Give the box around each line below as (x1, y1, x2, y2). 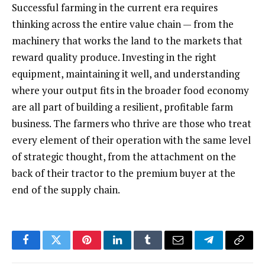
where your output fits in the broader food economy (12, 83, 249, 98)
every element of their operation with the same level (12, 133, 251, 147)
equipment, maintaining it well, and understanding (12, 67, 240, 81)
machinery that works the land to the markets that (12, 34, 243, 48)
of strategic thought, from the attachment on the (12, 150, 236, 164)
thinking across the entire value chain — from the (12, 17, 234, 31)
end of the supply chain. (12, 183, 120, 197)
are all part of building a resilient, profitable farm (12, 100, 233, 114)
